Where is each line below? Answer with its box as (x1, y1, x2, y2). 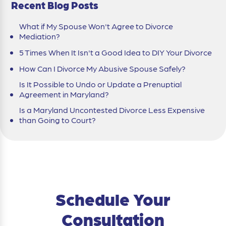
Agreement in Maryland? (19, 88, 109, 99)
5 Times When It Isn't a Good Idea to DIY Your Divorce (19, 46, 212, 58)
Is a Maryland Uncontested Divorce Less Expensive (19, 104, 205, 115)
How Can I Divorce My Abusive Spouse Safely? (19, 63, 186, 74)
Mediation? (19, 30, 60, 41)
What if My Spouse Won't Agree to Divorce (19, 20, 173, 31)
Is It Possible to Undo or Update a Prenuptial (19, 78, 182, 89)
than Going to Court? (19, 114, 96, 125)
